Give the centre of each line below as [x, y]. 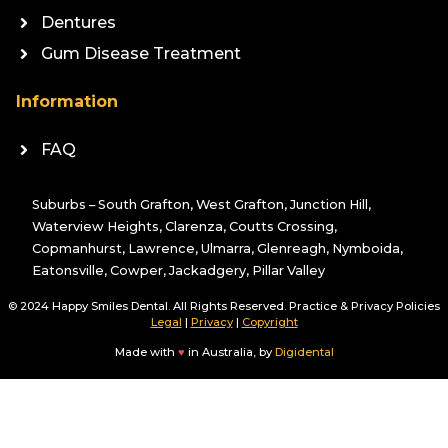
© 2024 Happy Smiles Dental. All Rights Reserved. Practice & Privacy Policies [224, 305]
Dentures [78, 23]
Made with [146, 352]
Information [67, 101]
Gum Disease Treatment [141, 53]
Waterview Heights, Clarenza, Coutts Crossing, [184, 226]
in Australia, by [229, 352]
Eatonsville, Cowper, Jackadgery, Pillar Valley [178, 270]
